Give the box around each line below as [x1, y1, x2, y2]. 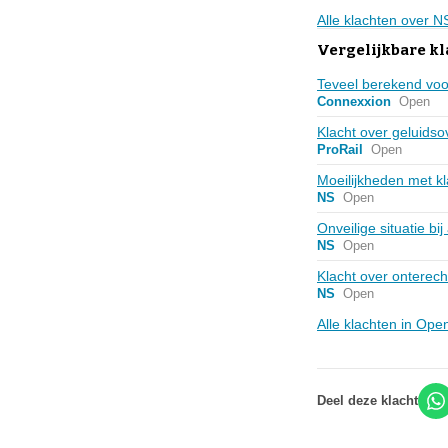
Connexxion [317, 94, 391, 109]
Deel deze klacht [317, 393, 418, 408]
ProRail [317, 142, 363, 157]
